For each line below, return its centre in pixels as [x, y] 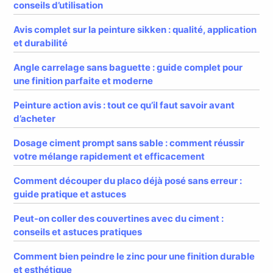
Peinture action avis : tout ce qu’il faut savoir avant [124, 105]
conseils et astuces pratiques [78, 232]
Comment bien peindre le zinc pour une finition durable [134, 256]
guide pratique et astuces [70, 194]
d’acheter [35, 118]
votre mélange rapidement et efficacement [109, 156]
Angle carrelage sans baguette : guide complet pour [128, 67]
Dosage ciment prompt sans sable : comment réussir [129, 143]
